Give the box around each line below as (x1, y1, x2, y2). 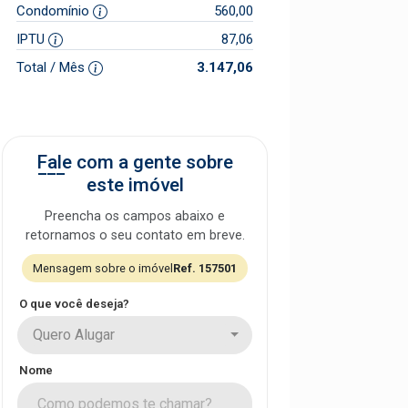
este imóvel (86, 173, 184, 196)
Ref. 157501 (173, 260, 237, 275)
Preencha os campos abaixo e (45, 208, 225, 224)
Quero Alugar (33, 325, 115, 343)
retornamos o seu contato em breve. (25, 227, 245, 243)
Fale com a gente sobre (36, 150, 233, 173)
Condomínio (16, 2, 93, 19)
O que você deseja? (19, 296, 129, 311)
